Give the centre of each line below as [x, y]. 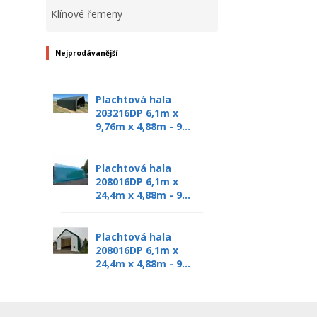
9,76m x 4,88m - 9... [143, 126]
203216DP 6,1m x [137, 113]
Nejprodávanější [86, 53]
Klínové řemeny [87, 13]
